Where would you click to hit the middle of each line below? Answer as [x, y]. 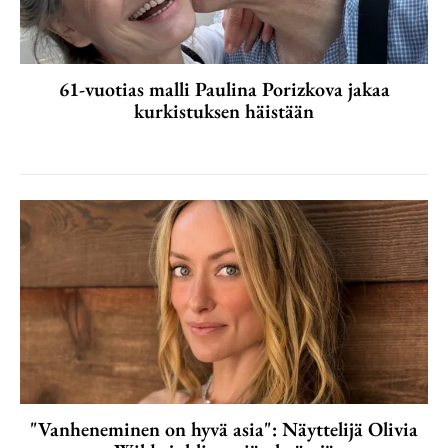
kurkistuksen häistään [224, 110]
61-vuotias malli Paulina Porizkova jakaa [224, 88]
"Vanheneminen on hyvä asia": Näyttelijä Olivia [224, 428]
